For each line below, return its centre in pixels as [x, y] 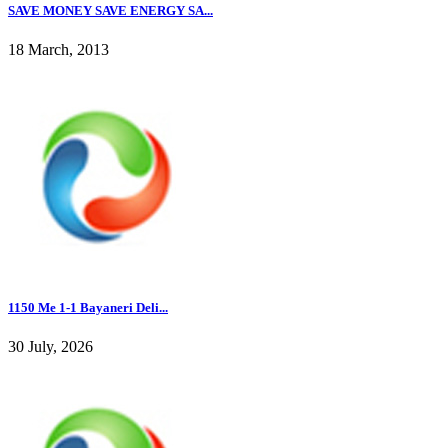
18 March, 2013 [58, 50]
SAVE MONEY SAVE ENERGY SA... [110, 10]
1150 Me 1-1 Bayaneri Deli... [88, 308]
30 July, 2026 [50, 347]
